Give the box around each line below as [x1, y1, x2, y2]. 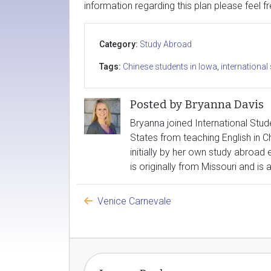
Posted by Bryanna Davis [130, 98, 264, 111]
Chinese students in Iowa [123, 62, 217, 71]
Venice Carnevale [97, 195, 171, 207]
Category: [99, 39, 138, 49]
